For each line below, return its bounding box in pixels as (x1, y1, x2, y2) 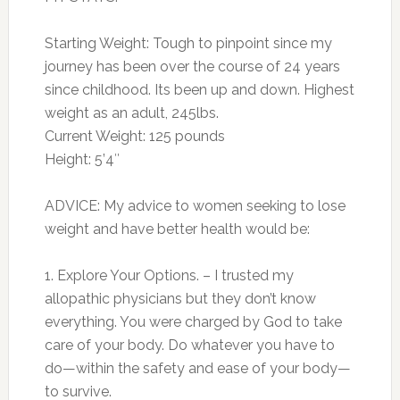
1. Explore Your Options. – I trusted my (44, 267, 294, 285)
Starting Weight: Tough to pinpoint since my (44, 35, 332, 53)
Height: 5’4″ (44, 151, 120, 169)
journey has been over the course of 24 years (44, 58, 340, 76)
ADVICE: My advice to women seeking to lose (44, 197, 346, 215)
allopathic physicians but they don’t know (44, 290, 316, 308)
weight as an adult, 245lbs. (44, 104, 219, 122)
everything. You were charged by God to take (44, 313, 342, 331)
